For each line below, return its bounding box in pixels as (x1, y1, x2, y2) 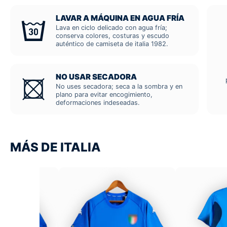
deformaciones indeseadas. (56, 99, 140, 107)
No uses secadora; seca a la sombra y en (56, 83, 182, 91)
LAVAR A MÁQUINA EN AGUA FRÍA (56, 13, 184, 23)
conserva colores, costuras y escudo (56, 32, 169, 40)
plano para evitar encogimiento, (56, 91, 153, 99)
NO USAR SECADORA (56, 72, 137, 82)
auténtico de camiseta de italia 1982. (56, 40, 168, 48)
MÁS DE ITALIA (10, 140, 101, 155)
